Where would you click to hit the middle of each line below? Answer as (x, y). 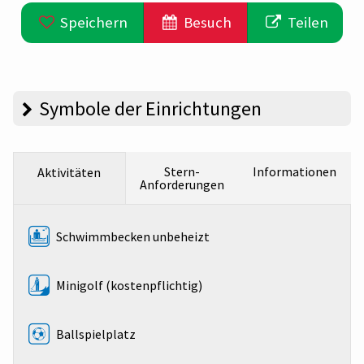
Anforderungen (182, 184)
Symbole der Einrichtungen (150, 108)
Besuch (206, 22)
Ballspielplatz (95, 334)
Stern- (182, 171)
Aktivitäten (69, 172)
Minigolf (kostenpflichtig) (128, 285)
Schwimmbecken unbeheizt (132, 236)
